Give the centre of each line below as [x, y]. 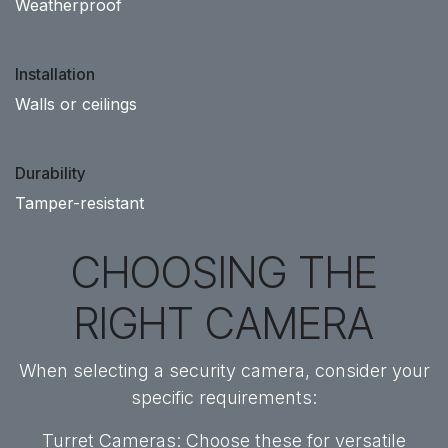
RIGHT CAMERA [224, 323]
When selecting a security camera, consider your [224, 370]
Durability [50, 173]
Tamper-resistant [79, 203]
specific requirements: [224, 397]
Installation [55, 74]
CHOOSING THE [224, 272]
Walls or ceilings [76, 104]
